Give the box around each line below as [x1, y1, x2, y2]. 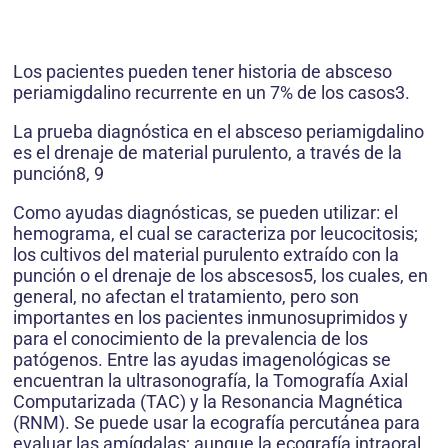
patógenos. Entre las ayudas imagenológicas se [13, 349, 391, 371]
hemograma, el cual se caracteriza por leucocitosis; [13, 223, 418, 245]
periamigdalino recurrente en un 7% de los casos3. [13, 82, 410, 104]
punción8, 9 [13, 163, 104, 185]
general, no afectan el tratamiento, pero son [13, 286, 359, 308]
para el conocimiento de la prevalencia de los [13, 328, 368, 350]
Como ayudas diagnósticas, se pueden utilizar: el [13, 202, 398, 224]
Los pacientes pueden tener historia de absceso [13, 61, 392, 83]
